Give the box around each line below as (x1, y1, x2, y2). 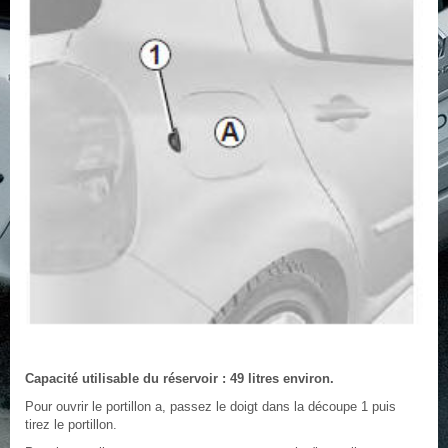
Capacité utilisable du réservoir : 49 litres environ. (25, 370, 334, 386)
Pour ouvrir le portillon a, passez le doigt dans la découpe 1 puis (25, 398, 396, 414)
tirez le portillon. (25, 416, 117, 432)
